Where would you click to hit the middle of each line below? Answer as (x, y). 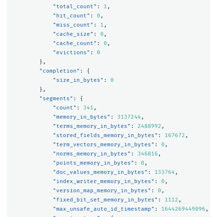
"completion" (59, 71)
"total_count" (75, 7)
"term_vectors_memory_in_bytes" (103, 145)
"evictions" (71, 53)
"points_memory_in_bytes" (93, 163)
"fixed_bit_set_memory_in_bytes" (105, 200)
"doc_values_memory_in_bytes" (100, 172)
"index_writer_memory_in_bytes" (103, 182)
